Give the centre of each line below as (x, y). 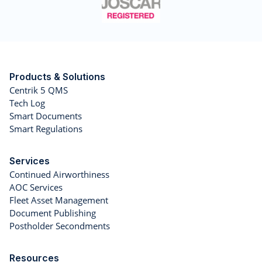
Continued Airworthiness (59, 175)
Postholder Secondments (60, 226)
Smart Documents (46, 116)
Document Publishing (53, 213)
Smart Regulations (46, 129)
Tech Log (27, 103)
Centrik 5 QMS (39, 90)
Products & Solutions (57, 77)
